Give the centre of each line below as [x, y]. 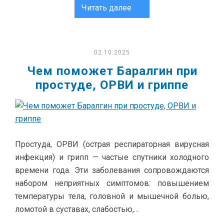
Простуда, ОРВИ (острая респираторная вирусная [112, 144]
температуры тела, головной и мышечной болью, [112, 196]
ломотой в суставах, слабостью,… [77, 209]
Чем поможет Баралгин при [112, 71]
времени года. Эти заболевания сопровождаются [112, 170]
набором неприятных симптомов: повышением [112, 183]
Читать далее [106, 8]
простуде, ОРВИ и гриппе [112, 85]
